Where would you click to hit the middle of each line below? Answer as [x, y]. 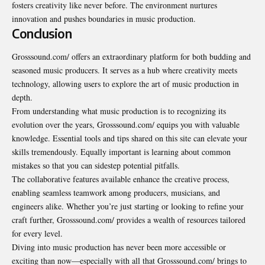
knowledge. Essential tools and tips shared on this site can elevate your [130, 138]
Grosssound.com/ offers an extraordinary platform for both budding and [131, 56]
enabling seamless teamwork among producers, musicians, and [116, 192]
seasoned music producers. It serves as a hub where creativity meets [125, 70]
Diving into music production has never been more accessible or [119, 247]
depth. [22, 97]
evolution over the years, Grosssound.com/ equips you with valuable [126, 124]
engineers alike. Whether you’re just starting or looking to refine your [128, 206]
